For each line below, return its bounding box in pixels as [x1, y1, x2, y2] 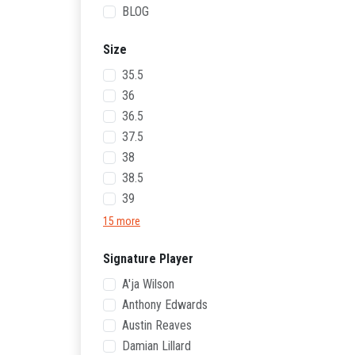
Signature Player [103, 251, 193, 266]
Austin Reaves [122, 318, 192, 333]
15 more [103, 215, 140, 227]
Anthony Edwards [122, 297, 208, 312]
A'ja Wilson [122, 277, 174, 292]
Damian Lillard [122, 338, 191, 353]
